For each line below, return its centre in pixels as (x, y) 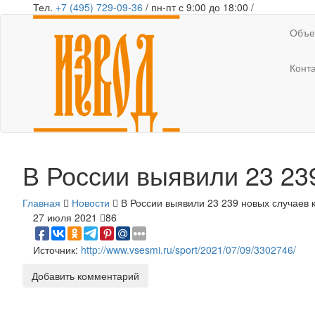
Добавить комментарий (85, 276)
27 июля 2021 (65, 217)
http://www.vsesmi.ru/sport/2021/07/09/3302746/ (188, 250)
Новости (91, 202)
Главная (41, 202)
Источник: (57, 250)
